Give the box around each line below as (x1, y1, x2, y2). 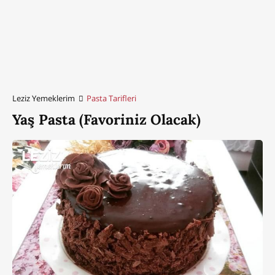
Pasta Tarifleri (87, 92, 137, 104)
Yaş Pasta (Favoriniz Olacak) (12, 110, 201, 128)
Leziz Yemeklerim (12, 92, 75, 104)
